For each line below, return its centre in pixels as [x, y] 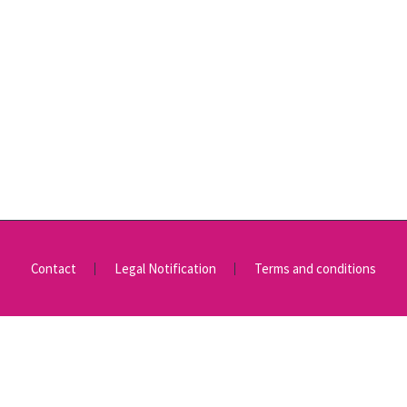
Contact [54, 268]
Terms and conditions [315, 268]
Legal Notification [165, 268]
